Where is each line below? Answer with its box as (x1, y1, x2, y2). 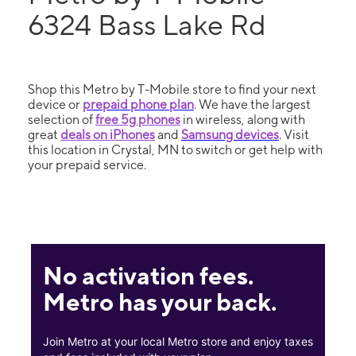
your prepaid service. (28, 157, 146, 172)
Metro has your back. (42, 287, 277, 316)
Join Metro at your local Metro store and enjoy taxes (42, 335, 313, 349)
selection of (28, 112, 95, 127)
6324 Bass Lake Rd (28, 8, 266, 41)
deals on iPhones (60, 127, 155, 142)
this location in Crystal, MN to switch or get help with (28, 142, 323, 157)
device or (28, 97, 83, 112)
